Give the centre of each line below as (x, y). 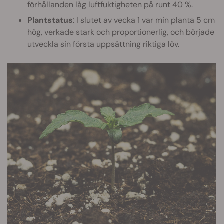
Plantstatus (50, 20)
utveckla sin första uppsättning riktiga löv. (103, 44)
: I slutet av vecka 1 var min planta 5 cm (144, 20)
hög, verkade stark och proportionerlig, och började (121, 32)
